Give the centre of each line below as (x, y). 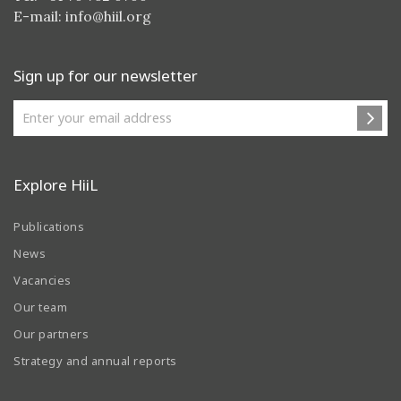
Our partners (51, 334)
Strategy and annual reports (95, 361)
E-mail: (39, 17)
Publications (49, 227)
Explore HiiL (55, 185)
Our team (40, 307)
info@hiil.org (108, 17)
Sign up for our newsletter (106, 76)
